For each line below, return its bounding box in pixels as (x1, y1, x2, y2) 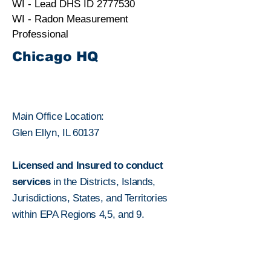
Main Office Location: (12, 111, 104, 122)
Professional (12, 28, 68, 40)
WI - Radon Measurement (12, 13, 128, 25)
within (12, 209, 40, 220)
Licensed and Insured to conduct (12, 160, 163, 171)
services (12, 176, 51, 188)
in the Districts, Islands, (50, 176, 156, 188)
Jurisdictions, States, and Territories (12, 192, 168, 204)
